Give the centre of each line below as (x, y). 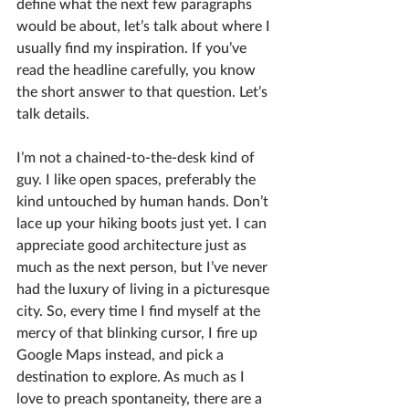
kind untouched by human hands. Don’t (144, 202)
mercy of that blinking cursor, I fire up (139, 333)
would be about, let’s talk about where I (145, 26)
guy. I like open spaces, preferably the (138, 180)
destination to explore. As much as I (132, 377)
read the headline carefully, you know (138, 70)
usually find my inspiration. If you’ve (133, 48)
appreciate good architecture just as (133, 246)
